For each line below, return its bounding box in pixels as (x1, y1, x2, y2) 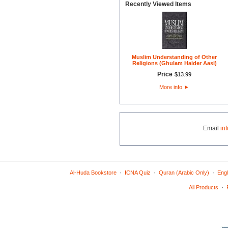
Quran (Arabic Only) (158, 169, 209, 176)
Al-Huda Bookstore (69, 169, 117, 176)
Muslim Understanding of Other (132, 54, 217, 60)
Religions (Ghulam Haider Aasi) (132, 60, 217, 66)
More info (159, 84, 184, 90)
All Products (188, 184, 218, 190)
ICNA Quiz (124, 169, 151, 176)
